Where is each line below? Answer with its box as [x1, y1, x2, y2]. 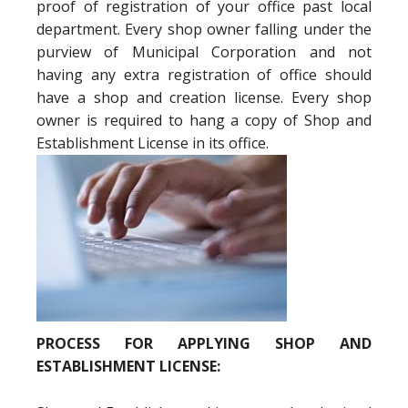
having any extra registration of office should [36, 65, 372, 85]
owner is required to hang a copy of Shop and [36, 110, 372, 130]
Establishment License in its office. [36, 133, 269, 153]
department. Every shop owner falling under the [36, 19, 372, 39]
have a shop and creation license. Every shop [36, 87, 372, 107]
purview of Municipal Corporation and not [36, 42, 372, 62]
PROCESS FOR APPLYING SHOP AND [36, 333, 372, 353]
